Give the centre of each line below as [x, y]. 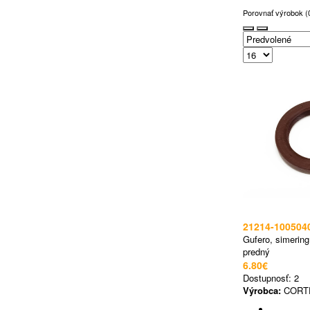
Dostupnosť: [268, 278]
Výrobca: [262, 290]
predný [256, 252]
